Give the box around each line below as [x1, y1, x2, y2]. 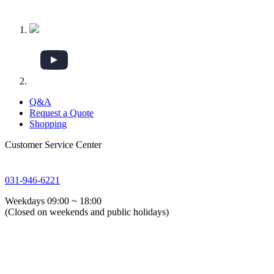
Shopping [29, 119, 67, 130]
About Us [5, 243, 62, 261]
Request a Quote [29, 108, 94, 119]
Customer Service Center [5, 139, 102, 150]
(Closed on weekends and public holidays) [5, 207, 169, 218]
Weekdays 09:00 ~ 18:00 [5, 196, 102, 207]
